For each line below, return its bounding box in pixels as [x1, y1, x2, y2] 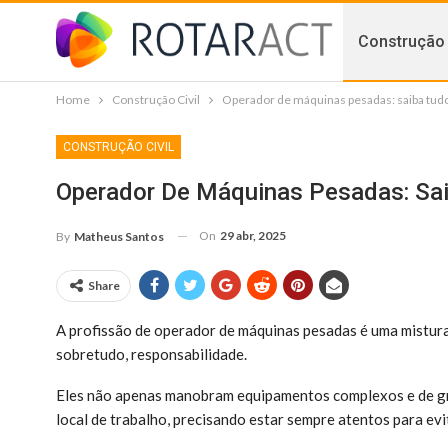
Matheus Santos [74, 228, 164, 244]
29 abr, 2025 [220, 228, 286, 243]
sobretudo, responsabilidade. [56, 344, 250, 363]
